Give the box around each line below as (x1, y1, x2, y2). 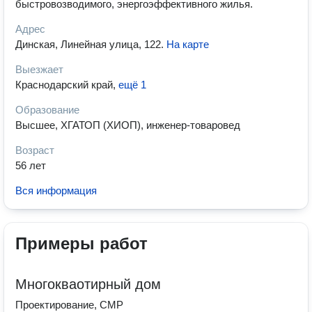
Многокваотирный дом (15, 276, 161, 292)
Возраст (15, 144, 54, 156)
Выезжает (15, 63, 63, 75)
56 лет (15, 159, 46, 171)
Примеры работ (15, 234, 148, 253)
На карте (166, 38, 209, 50)
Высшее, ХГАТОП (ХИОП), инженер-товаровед (15, 119, 240, 131)
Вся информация (15, 185, 97, 196)
